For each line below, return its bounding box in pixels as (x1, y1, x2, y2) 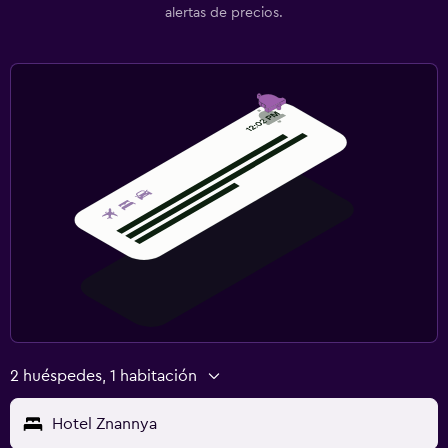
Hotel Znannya (52, 415, 157, 432)
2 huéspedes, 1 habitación (10, 367, 197, 384)
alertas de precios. (165, 5, 283, 20)
